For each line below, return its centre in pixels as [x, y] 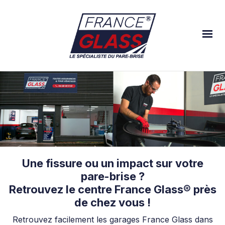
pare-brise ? [113, 176]
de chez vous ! [113, 202]
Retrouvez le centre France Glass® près [113, 189]
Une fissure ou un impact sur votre [113, 163]
